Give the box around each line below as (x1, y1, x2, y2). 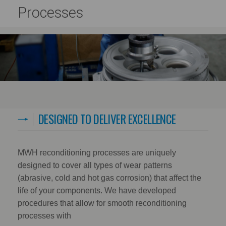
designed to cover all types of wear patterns (18, 160, 172, 169)
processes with (18, 211, 71, 220)
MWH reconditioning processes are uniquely (18, 148, 176, 157)
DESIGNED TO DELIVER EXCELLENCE (38, 110, 176, 128)
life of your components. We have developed (18, 186, 176, 195)
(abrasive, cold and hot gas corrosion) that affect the (18, 173, 201, 182)
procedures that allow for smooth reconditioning (18, 198, 187, 207)
